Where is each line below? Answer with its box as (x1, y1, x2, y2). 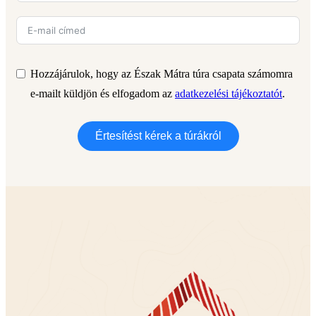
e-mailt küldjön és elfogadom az (30, 87, 172, 99)
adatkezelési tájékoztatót (175, 87, 282, 99)
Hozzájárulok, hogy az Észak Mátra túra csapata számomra (30, 67, 293, 80)
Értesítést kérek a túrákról (95, 129, 221, 142)
